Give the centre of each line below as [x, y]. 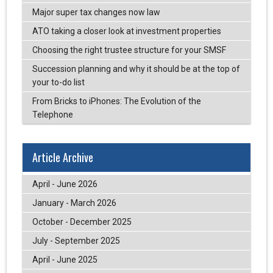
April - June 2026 [65, 184]
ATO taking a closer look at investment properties [126, 31]
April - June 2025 [65, 260]
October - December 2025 [82, 222]
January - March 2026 [74, 203]
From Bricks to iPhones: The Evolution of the [116, 101]
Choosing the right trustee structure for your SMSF [129, 50]
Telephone [52, 114]
